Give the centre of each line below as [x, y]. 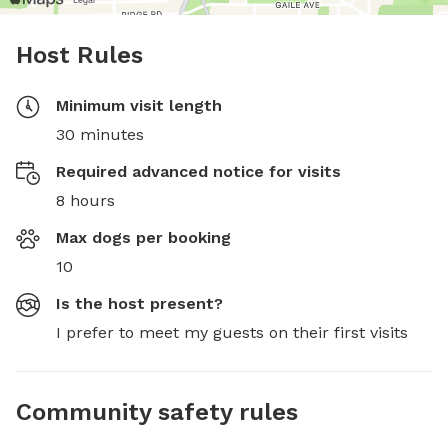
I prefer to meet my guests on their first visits [232, 332]
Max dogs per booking [143, 237]
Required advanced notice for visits [198, 171]
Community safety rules [157, 412]
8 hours [85, 200]
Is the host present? [139, 303]
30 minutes [100, 134]
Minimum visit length [139, 105]
